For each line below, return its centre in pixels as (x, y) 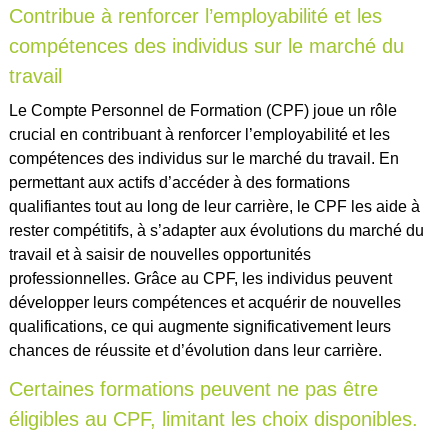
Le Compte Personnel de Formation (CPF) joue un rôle (202, 111)
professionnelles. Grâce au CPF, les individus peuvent (200, 279)
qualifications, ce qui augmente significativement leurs (199, 327)
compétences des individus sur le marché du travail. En (203, 159)
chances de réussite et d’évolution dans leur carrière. (195, 351)
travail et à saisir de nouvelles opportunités (159, 255)
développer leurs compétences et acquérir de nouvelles (204, 303)
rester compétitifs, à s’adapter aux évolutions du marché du (216, 231)
